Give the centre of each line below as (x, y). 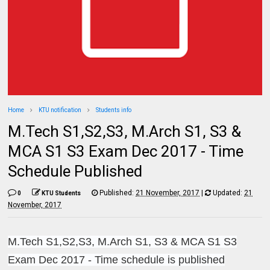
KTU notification (60, 110)
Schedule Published (75, 171)
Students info (114, 110)
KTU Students (61, 193)
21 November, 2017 (168, 193)
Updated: (228, 193)
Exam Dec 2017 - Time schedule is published (117, 259)
